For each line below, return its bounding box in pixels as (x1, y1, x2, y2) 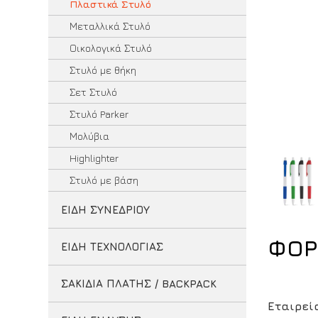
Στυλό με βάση (69, 174, 138, 186)
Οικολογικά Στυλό (69, 42, 152, 54)
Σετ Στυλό (69, 86, 117, 98)
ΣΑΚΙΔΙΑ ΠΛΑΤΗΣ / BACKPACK (60, 278, 216, 290)
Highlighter (69, 152, 119, 164)
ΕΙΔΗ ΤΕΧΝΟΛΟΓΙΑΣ (60, 241, 163, 253)
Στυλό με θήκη (69, 64, 136, 76)
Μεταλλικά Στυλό (69, 20, 150, 32)
